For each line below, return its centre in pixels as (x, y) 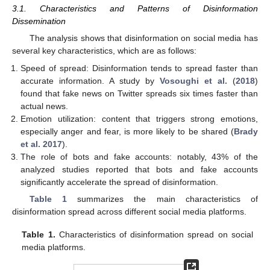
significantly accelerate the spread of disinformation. (120, 182)
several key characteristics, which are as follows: (104, 51)
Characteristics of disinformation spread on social (154, 234)
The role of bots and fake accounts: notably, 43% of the (139, 156)
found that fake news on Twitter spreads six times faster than (139, 93)
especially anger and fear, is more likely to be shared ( (127, 131)
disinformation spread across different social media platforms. (129, 211)
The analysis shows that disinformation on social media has (143, 38)
